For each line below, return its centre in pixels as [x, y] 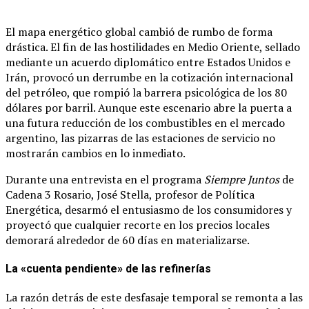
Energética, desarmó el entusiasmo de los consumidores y [149, 209]
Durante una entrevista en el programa [105, 179]
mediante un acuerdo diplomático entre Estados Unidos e [148, 62]
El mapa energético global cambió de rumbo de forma [139, 31]
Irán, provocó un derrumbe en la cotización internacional [149, 77]
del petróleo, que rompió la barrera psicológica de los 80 [146, 92]
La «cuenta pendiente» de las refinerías [108, 268]
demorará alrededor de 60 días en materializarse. [128, 240]
